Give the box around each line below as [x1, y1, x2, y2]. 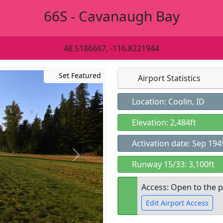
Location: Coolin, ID [130, 96, 205, 107]
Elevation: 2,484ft [130, 117, 196, 128]
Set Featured [57, 71, 101, 80]
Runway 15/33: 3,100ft [130, 159, 215, 170]
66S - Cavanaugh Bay [43, 6, 180, 25]
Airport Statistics [136, 73, 201, 84]
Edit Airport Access [146, 198, 209, 208]
